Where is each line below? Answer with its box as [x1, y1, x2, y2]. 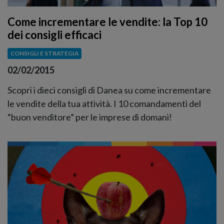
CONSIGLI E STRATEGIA [10, 49, 78, 57]
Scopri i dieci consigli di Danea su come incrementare [7, 84, 211, 95]
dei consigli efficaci [7, 28, 101, 42]
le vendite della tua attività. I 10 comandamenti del [7, 97, 201, 109]
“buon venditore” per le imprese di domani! [7, 111, 172, 122]
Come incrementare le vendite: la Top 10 [7, 15, 207, 29]
